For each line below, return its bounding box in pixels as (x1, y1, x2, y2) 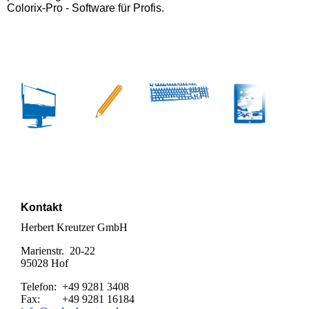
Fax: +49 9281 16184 (21, 292, 134, 305)
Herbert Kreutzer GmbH (21, 221, 128, 233)
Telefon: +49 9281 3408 (21, 280, 129, 292)
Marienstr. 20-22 (21, 244, 95, 257)
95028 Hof (21, 257, 68, 269)
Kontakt (21, 201, 62, 213)
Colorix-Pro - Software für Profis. (7, 1, 164, 14)
